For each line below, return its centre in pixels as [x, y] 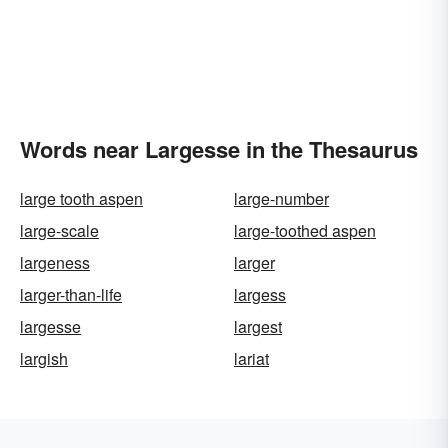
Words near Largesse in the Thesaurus [219, 149]
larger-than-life [71, 294]
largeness [55, 262]
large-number [281, 198]
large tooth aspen [81, 198]
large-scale [59, 230]
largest [258, 326]
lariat [251, 358]
